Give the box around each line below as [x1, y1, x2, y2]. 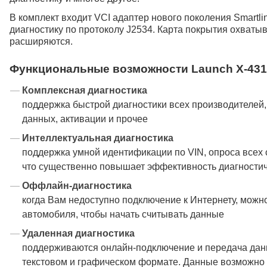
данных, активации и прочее [22, 114, 148, 124]
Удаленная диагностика [22, 228, 135, 238]
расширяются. [10, 36, 73, 46]
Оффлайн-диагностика [22, 181, 132, 191]
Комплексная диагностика [22, 85, 147, 95]
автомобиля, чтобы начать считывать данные [22, 209, 224, 219]
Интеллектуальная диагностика [22, 133, 173, 143]
